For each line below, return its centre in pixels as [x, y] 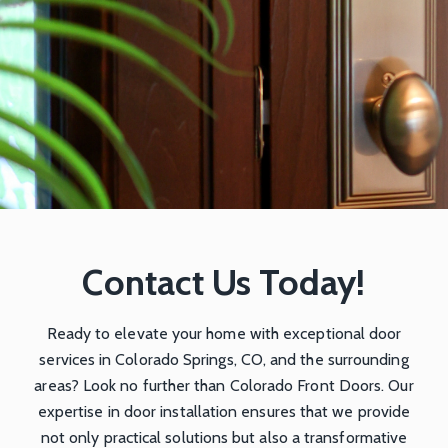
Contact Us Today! [224, 281]
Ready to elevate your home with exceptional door [224, 333]
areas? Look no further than [132, 385]
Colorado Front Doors [305, 385]
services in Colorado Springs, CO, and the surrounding [224, 359]
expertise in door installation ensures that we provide [224, 411]
